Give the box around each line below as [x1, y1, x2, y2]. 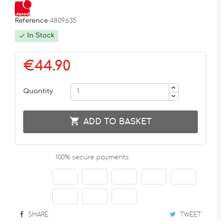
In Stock [25, 32, 54, 39]
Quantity [23, 88, 53, 95]
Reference [15, 17, 50, 24]
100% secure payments [53, 154, 129, 161]
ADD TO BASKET [83, 117, 152, 126]
